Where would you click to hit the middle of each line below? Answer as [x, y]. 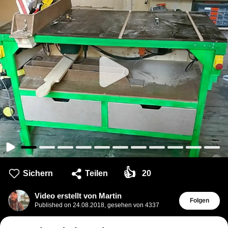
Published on [54, 205]
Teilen [96, 174]
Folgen [199, 201]
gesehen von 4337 [133, 205]
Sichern [38, 174]
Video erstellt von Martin [78, 196]
